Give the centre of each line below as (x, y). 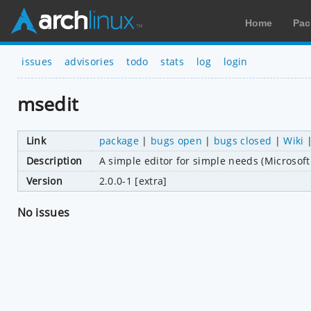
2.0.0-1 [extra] (133, 180)
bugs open (176, 140)
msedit (48, 104)
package (119, 140)
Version (44, 180)
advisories (90, 61)
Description (54, 160)
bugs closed (243, 140)
